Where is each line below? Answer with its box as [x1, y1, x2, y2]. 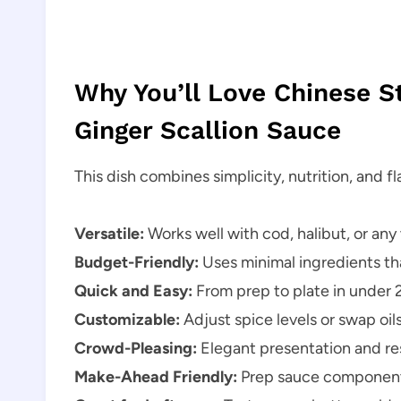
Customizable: [74, 309, 180, 329]
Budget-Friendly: [74, 252, 199, 272]
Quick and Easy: [74, 280, 192, 301]
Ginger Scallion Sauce [74, 115, 341, 145]
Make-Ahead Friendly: [74, 366, 237, 387]
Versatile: [74, 223, 144, 243]
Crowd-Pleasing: [74, 337, 197, 358]
